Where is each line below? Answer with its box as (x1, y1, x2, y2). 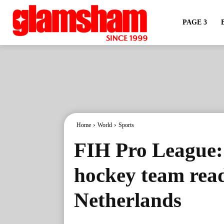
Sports (118, 121, 134, 128)
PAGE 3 (182, 18, 207, 26)
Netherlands (74, 188, 181, 211)
